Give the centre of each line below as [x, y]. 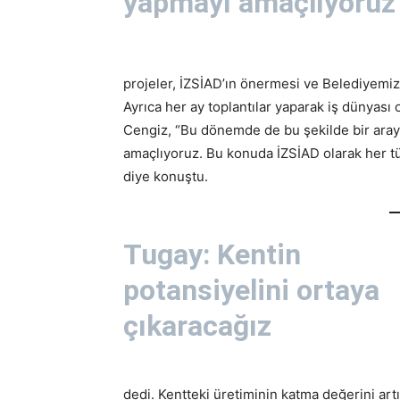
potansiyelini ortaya [251, 290]
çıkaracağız [197, 325]
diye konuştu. [166, 177]
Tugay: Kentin [212, 254]
